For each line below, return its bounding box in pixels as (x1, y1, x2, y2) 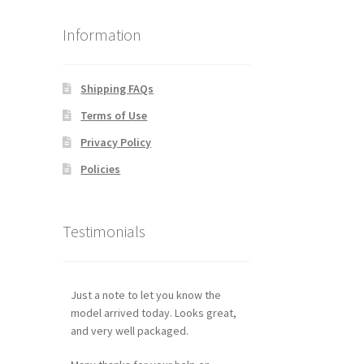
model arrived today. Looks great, (70, 305, 236, 321)
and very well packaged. (70, 323, 188, 339)
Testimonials (62, 221, 145, 242)
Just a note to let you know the (70, 288, 221, 303)
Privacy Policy (80, 134, 152, 149)
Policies (80, 161, 121, 176)
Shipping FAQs (80, 80, 154, 96)
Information (62, 24, 141, 45)
